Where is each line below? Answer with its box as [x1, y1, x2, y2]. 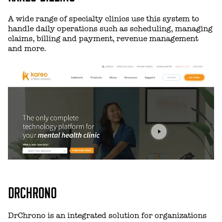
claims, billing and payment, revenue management [8, 34, 198, 44]
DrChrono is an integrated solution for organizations [8, 211, 207, 221]
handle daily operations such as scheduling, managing [8, 24, 213, 34]
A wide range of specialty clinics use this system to [8, 14, 199, 24]
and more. [8, 44, 46, 54]
